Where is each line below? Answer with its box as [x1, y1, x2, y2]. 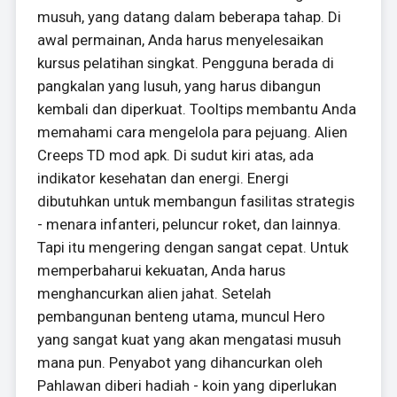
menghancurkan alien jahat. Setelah [36, 284, 271, 302]
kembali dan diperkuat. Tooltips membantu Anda [36, 99, 356, 118]
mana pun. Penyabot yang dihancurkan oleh [36, 353, 323, 371]
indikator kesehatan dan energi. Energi [36, 168, 289, 187]
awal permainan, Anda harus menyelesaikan [36, 30, 323, 49]
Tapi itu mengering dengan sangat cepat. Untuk [36, 237, 348, 256]
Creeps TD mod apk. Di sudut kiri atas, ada [36, 145, 314, 164]
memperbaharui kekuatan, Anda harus [36, 261, 285, 279]
